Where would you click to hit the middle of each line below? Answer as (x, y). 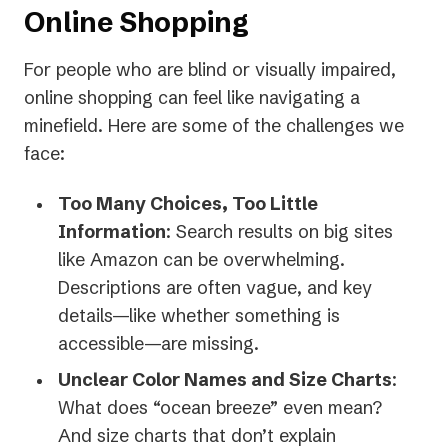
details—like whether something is (199, 316)
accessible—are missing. (158, 344)
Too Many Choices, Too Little (188, 204)
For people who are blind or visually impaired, (210, 70)
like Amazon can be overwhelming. (201, 260)
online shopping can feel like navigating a (192, 98)
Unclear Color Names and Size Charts (225, 380)
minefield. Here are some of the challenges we (214, 126)
